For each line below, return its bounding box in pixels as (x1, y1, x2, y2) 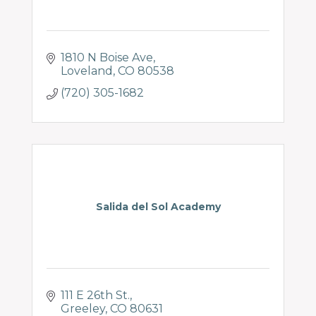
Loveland (61, 64, 113, 78)
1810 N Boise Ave (61, 51, 153, 64)
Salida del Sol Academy (95, 200, 221, 213)
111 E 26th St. (61, 288, 130, 302)
